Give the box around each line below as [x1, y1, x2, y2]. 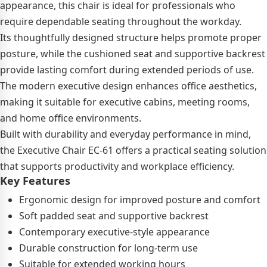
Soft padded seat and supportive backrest [19, 209, 209, 222]
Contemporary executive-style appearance [19, 225, 210, 238]
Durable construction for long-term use [19, 241, 198, 254]
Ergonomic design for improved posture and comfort [19, 193, 260, 206]
